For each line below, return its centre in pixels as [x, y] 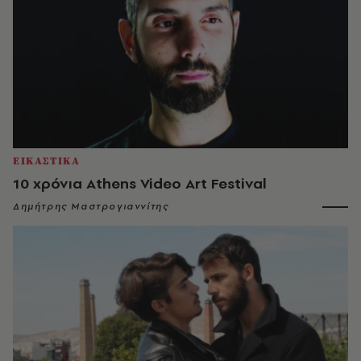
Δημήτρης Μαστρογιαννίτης [91, 206]
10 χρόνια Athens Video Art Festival [140, 183]
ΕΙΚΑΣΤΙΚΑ [47, 161]
